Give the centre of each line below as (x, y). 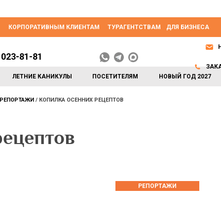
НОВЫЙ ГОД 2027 (185, 76)
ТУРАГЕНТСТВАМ (134, 27)
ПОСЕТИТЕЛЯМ (115, 76)
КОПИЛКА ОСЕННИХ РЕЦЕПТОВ (81, 100)
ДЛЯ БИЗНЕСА (188, 27)
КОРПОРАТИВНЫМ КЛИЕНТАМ (54, 27)
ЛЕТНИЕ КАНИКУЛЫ (42, 76)
